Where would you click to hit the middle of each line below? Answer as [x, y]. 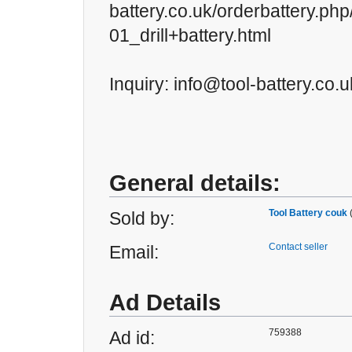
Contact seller [298, 247]
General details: [195, 183]
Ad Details [165, 302]
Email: [134, 252]
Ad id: [132, 338]
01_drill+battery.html [190, 35]
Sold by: [142, 218]
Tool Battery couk [308, 213]
